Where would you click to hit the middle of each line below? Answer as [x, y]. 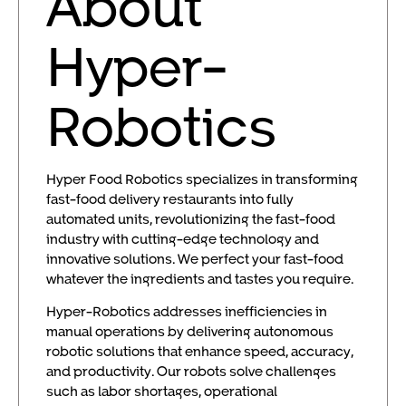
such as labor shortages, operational [162, 391]
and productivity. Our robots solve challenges [191, 371]
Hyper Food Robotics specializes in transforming [202, 179]
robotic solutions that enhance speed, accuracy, [200, 351]
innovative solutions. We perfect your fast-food [195, 259]
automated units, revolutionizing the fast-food [191, 219]
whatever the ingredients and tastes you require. [200, 279]
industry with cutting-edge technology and [183, 239]
